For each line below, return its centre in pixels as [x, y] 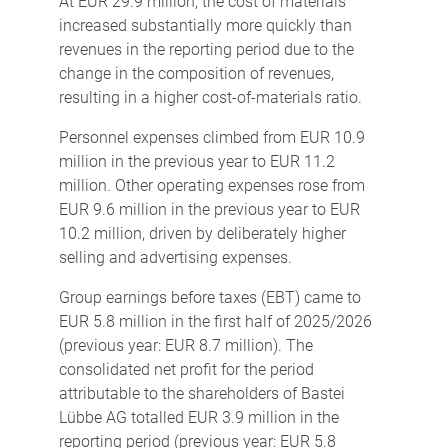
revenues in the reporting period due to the [206, 49]
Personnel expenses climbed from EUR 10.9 [211, 137]
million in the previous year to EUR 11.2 [196, 161]
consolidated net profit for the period [186, 369]
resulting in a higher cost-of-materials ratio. [210, 97]
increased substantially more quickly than [205, 25]
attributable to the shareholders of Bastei [201, 393]
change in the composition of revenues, [196, 73]
